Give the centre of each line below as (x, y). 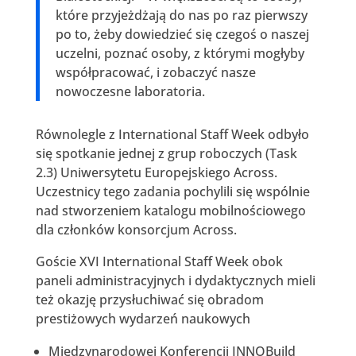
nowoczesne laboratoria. (130, 91)
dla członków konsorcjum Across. (136, 229)
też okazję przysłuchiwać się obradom (149, 299)
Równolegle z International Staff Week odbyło (172, 134)
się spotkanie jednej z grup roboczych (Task (166, 153)
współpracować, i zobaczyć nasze (155, 72)
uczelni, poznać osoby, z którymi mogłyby (180, 53)
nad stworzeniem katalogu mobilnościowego (170, 210)
